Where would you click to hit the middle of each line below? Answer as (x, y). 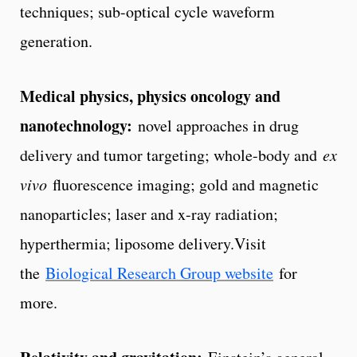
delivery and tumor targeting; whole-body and (171, 155)
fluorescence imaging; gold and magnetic (183, 184)
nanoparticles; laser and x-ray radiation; (149, 214)
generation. (56, 41)
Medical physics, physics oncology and (150, 96)
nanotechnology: (79, 125)
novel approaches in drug (218, 125)
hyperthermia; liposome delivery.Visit (143, 243)
